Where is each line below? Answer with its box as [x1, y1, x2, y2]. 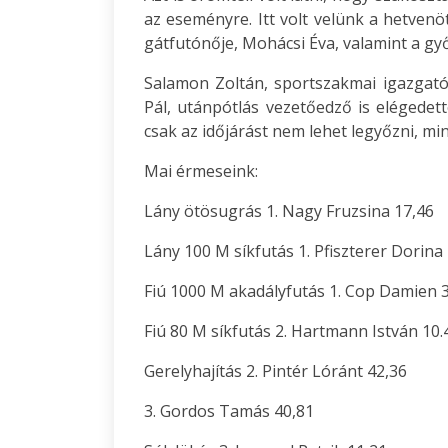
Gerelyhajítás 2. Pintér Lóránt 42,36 [144, 360, 407, 382]
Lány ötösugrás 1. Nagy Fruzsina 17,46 [144, 200, 434, 222]
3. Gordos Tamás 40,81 [144, 400, 314, 422]
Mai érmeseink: [144, 160, 258, 182]
